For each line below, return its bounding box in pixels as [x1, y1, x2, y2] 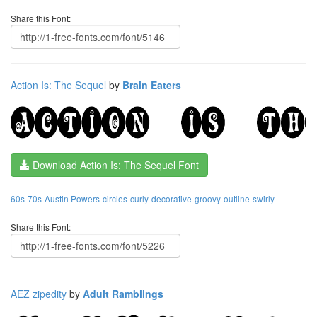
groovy [195, 192, 221, 204]
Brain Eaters [122, 77, 181, 92]
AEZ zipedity [11, 286, 67, 301]
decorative [151, 192, 192, 204]
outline [224, 192, 250, 204]
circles [103, 192, 127, 204]
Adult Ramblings [83, 286, 163, 301]
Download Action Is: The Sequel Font [30, 157, 199, 172]
